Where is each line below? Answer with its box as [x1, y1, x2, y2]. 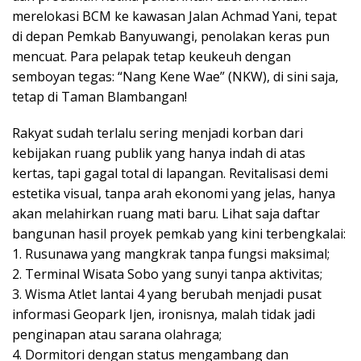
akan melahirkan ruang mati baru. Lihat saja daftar [12, 205, 320, 223]
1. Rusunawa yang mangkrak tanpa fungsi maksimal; [12, 245, 330, 263]
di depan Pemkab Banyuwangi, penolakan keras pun [12, 27, 330, 46]
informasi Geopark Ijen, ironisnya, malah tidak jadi [12, 305, 315, 324]
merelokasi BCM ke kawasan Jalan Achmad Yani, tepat [12, 7, 337, 26]
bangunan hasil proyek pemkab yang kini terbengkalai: [12, 225, 346, 243]
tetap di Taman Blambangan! [12, 88, 187, 106]
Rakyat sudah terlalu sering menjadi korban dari [12, 124, 303, 143]
